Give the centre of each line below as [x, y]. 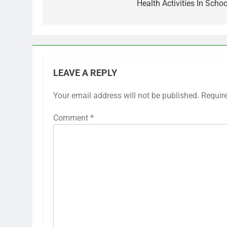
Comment [72, 118]
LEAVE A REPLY [85, 73]
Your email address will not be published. [126, 95]
